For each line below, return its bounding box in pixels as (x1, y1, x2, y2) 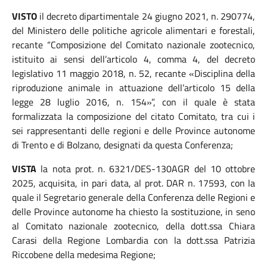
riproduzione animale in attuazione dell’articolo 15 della (12, 80, 255, 95)
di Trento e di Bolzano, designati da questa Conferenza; (12, 138, 233, 152)
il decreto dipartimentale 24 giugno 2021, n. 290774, (39, 9, 255, 23)
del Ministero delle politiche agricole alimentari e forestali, (12, 23, 255, 38)
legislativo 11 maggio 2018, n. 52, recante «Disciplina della (12, 66, 255, 80)
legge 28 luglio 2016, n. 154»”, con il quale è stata (12, 95, 255, 109)
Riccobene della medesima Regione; (12, 247, 158, 262)
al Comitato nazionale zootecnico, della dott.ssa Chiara (12, 219, 255, 233)
